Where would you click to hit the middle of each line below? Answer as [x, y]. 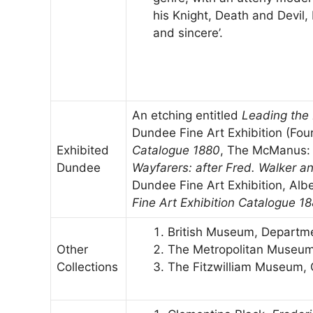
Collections [87, 267]
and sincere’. [188, 33]
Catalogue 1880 [176, 151]
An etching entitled [187, 116]
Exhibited [83, 151]
